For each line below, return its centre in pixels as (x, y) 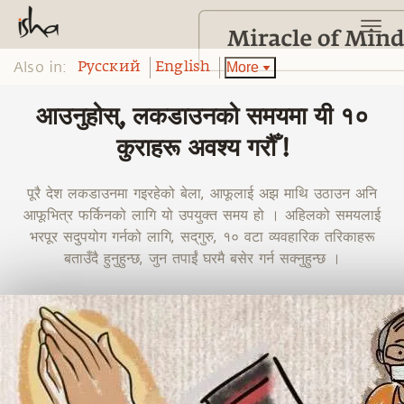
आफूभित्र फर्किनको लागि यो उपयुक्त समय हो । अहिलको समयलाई (202, 214)
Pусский (109, 68)
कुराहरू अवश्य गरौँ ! (202, 149)
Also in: (41, 68)
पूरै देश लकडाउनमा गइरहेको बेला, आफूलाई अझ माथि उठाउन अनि (202, 193)
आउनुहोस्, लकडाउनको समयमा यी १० (202, 118)
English (183, 68)
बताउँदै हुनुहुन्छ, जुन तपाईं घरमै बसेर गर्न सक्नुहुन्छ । (202, 257)
